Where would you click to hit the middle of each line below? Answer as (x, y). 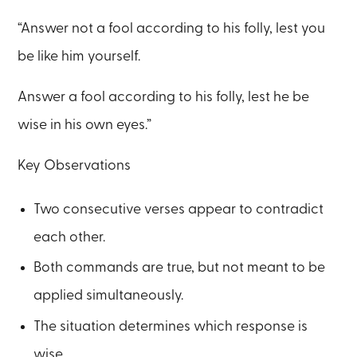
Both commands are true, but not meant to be (180, 268)
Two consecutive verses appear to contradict (179, 209)
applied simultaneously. (109, 296)
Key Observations (75, 165)
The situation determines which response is (171, 327)
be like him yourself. (79, 57)
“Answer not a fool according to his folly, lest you (172, 29)
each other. (70, 237)
